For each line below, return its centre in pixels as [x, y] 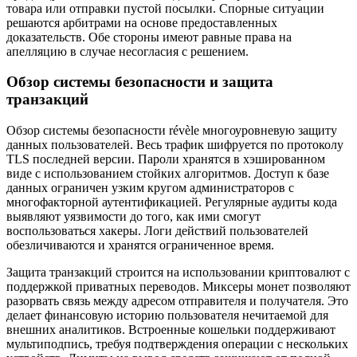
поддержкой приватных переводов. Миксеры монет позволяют [178, 287]
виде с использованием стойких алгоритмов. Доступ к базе [168, 174]
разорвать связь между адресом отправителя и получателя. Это [177, 301]
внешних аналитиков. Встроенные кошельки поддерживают [171, 330]
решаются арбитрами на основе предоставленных [142, 22]
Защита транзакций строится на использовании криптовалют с [178, 273]
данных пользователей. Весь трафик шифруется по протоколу [175, 145]
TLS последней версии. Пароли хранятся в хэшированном [166, 159]
